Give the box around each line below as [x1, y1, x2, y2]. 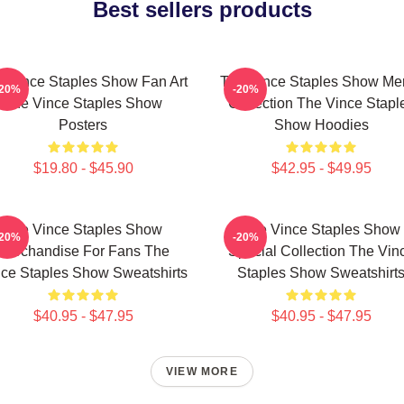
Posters [59, 117, 107, 133]
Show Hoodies [273, 117, 369, 133]
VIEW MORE [166, 365, 238, 378]
